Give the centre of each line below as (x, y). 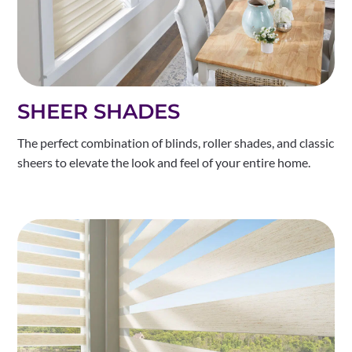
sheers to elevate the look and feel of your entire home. (164, 162)
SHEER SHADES (99, 111)
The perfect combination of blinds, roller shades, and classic (176, 142)
